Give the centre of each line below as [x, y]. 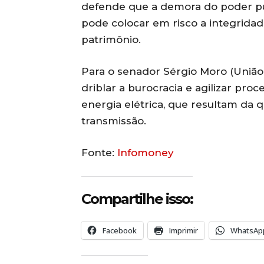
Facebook [120, 231]
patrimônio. [111, 40]
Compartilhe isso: [137, 199]
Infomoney [146, 153]
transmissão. [114, 121]
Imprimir [184, 231]
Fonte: [99, 153]
